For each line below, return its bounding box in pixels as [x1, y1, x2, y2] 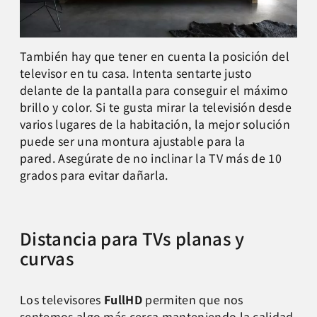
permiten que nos [142, 290, 243, 308]
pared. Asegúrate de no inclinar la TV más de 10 [20, 149, 282, 166]
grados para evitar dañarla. [20, 166, 168, 183]
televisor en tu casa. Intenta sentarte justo [20, 64, 253, 81]
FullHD [104, 290, 143, 308]
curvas [20, 245, 74, 270]
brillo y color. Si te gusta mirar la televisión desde [20, 98, 292, 115]
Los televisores [20, 290, 105, 308]
